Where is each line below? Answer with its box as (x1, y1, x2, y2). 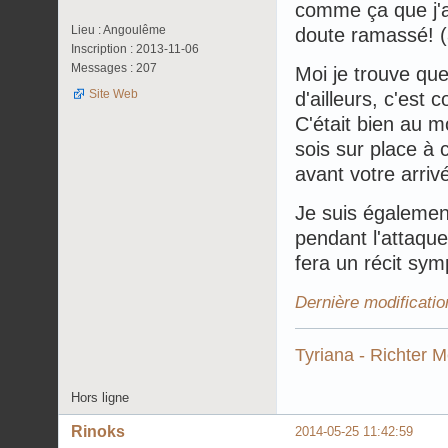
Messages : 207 (71, 60, 157, 75)
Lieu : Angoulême (71, 22, 166, 37)
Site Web (89, 86, 138, 101)
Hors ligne (71, 389, 129, 405)
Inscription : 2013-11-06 (71, 41, 199, 56)
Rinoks (71, 422, 125, 440)
